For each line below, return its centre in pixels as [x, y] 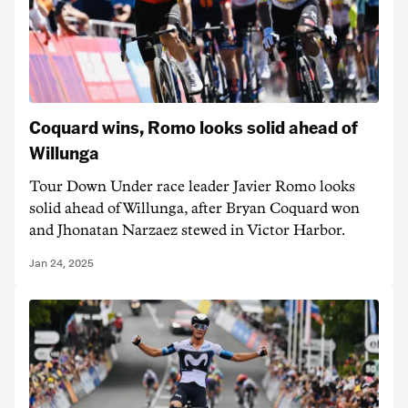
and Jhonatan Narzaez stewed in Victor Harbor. [187, 230]
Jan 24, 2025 [61, 263]
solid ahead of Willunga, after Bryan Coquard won [194, 209]
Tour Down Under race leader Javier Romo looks [192, 187]
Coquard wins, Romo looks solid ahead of [194, 127]
